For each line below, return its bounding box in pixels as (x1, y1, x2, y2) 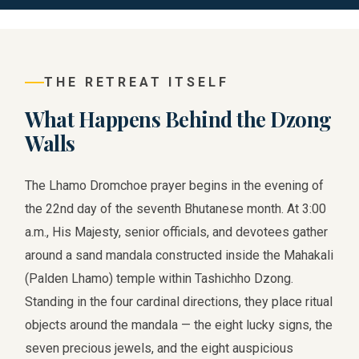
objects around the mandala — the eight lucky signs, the (25, 317, 333, 333)
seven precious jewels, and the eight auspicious (25, 341, 294, 356)
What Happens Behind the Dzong (25, 105, 332, 132)
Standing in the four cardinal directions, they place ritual (25, 294, 333, 309)
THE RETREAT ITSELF (44, 75, 229, 90)
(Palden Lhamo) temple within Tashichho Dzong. (25, 271, 294, 286)
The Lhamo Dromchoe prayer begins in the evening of (25, 178, 325, 193)
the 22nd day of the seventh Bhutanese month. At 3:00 (25, 201, 327, 216)
